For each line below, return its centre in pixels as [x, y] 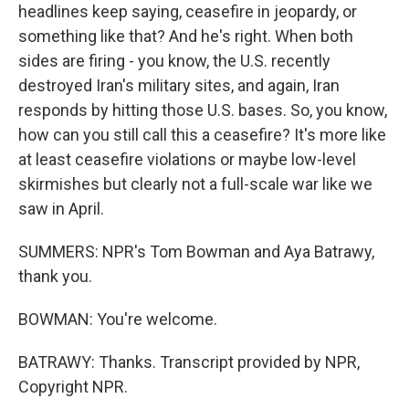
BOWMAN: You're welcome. [118, 319]
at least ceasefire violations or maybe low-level [187, 159]
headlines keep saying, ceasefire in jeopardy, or [188, 11]
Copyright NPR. [73, 387]
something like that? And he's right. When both [186, 36]
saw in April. [61, 209]
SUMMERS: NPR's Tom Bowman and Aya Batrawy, [196, 252]
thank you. [55, 276]
